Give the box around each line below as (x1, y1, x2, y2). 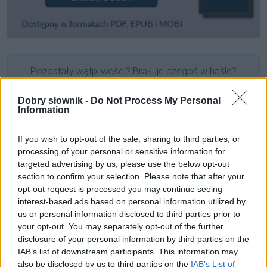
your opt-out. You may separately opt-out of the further (18, 222, 223, 231)
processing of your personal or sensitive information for (18, 147, 225, 156)
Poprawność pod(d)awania (7, 182, 117, 194)
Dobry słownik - (18, 95, 91, 105)
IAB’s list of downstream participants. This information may (18, 247, 238, 256)
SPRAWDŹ (111, 106, 156, 118)
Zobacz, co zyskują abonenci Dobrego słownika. (37, 79, 230, 91)
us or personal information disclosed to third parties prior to (18, 209, 240, 219)
